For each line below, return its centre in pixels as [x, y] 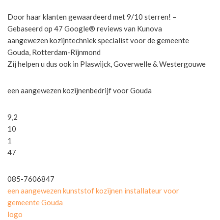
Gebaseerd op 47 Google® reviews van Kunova [85, 28]
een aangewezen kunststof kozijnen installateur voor [93, 190]
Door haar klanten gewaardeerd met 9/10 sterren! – [92, 16]
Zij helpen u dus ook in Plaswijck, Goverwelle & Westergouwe [107, 64]
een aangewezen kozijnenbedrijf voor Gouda [80, 90]
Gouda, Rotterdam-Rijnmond [54, 52]
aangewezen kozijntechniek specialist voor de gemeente [98, 40]
